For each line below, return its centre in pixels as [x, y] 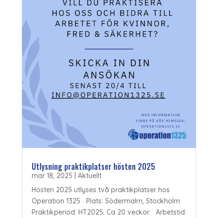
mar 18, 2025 [52, 176]
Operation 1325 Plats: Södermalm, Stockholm [107, 201]
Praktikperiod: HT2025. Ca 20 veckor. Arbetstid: [109, 212]
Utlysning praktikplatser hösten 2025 [93, 167]
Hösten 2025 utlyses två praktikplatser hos [100, 190]
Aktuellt [90, 176]
